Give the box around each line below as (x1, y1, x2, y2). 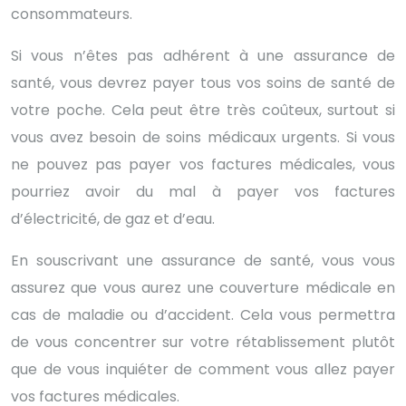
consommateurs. (11, 3, 132, 24)
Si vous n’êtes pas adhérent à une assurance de (11, 44, 395, 66)
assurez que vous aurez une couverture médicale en (11, 276, 395, 298)
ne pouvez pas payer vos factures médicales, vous (11, 153, 395, 175)
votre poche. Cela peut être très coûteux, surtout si (11, 99, 395, 121)
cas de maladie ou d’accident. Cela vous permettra (11, 304, 395, 325)
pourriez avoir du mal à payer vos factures (11, 180, 395, 202)
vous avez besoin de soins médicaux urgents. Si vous (11, 126, 395, 148)
